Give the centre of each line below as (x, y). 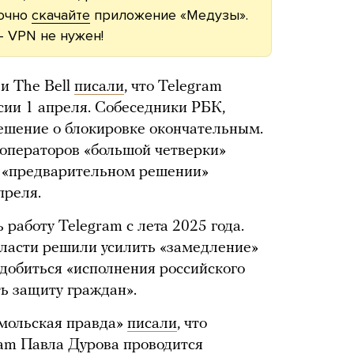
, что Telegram (173, 87)
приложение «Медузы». (169, 15)
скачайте (61, 15)
